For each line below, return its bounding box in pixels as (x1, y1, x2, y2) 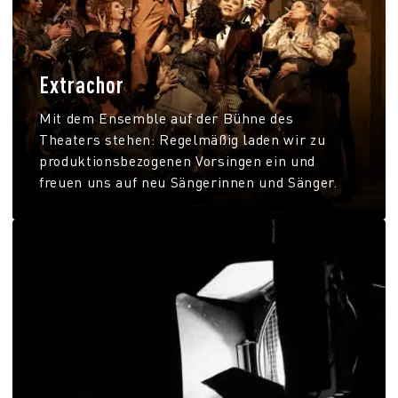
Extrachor (39, 69, 124, 99)
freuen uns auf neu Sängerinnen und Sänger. (39, 172, 338, 191)
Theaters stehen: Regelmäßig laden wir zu (39, 130, 326, 148)
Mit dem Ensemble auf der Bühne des (39, 108, 294, 127)
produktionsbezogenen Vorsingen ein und (39, 151, 316, 170)
